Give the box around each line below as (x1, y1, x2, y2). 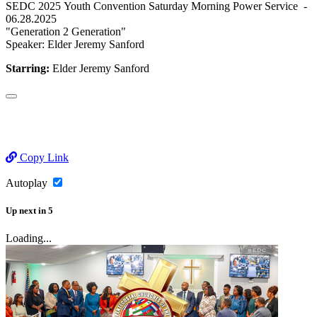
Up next (6, 204, 36, 216)
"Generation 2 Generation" (6, 25, 126, 38)
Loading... (6, 232, 52, 245)
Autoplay (6, 176, 50, 189)
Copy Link (17, 151, 69, 163)
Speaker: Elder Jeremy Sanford (6, 38, 144, 50)
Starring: (6, 62, 50, 74)
